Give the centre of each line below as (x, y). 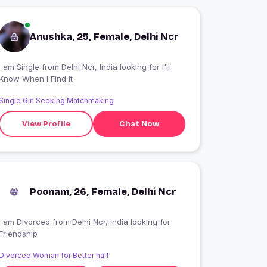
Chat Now (139, 124)
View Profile (46, 124)
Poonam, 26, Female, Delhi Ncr (103, 192)
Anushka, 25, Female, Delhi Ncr (105, 37)
